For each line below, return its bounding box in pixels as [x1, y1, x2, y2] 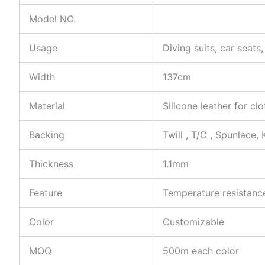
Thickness [29, 158, 73, 170]
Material [29, 100, 65, 112]
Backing [29, 129, 64, 141]
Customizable [163, 216, 224, 228]
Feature [29, 187, 62, 199]
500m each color [163, 245, 239, 257]
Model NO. [29, 13, 76, 25]
